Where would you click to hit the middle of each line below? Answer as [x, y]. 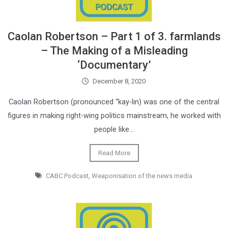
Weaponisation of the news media [142, 176]
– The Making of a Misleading [114, 51]
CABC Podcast [67, 176]
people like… [114, 129]
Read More [114, 153]
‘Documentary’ [114, 65]
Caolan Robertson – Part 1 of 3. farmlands [114, 36]
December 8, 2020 [119, 81]
